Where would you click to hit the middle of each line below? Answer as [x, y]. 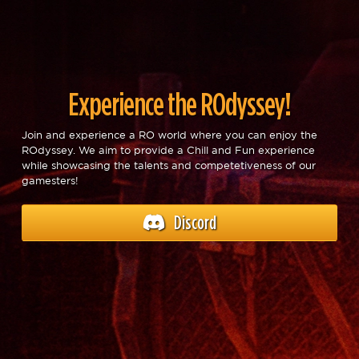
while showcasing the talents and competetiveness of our [169, 166]
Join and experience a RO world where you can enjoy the [170, 135]
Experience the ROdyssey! [179, 103]
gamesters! [50, 181]
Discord [194, 223]
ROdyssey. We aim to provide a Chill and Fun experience [169, 151]
